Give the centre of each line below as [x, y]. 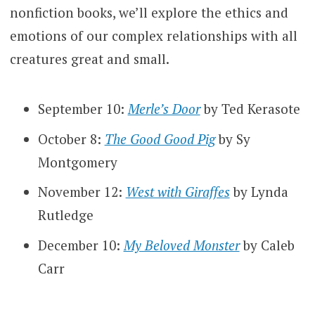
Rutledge [65, 215]
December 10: [81, 245]
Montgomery [77, 162]
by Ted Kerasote [250, 109]
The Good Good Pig [160, 139]
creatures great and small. [89, 59]
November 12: [82, 192]
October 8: [71, 139]
